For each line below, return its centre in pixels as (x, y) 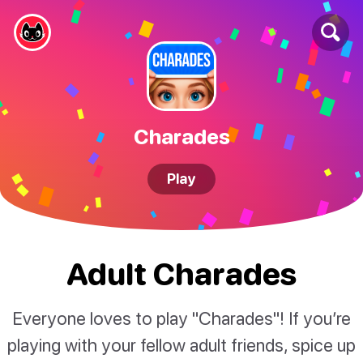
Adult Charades (181, 274)
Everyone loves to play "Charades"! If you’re (181, 318)
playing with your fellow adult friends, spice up (181, 345)
